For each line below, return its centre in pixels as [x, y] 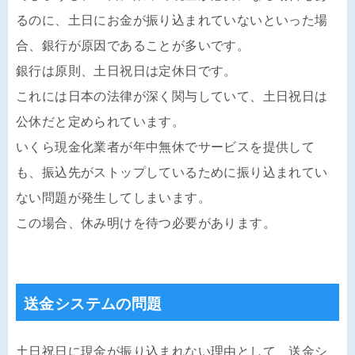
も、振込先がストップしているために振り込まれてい [172, 172]
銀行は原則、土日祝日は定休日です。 [126, 71]
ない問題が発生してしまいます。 [113, 198]
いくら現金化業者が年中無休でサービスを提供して [166, 147]
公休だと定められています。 [101, 122]
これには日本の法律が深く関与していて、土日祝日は [172, 96]
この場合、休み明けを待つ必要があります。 [146, 223]
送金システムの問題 [93, 304]
